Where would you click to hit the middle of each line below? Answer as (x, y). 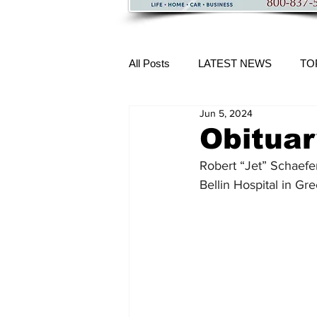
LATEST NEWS (235, 63)
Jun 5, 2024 (226, 113)
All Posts (149, 63)
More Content (189, 120)
